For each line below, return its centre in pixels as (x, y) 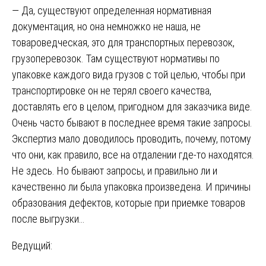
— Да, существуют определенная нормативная (112, 10)
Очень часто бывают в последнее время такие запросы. (132, 122)
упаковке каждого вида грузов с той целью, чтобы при (129, 74)
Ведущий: (32, 245)
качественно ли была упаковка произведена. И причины (131, 186)
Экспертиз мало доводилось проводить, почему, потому (132, 138)
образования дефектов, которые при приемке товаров (129, 202)
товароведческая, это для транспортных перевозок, (123, 42)
